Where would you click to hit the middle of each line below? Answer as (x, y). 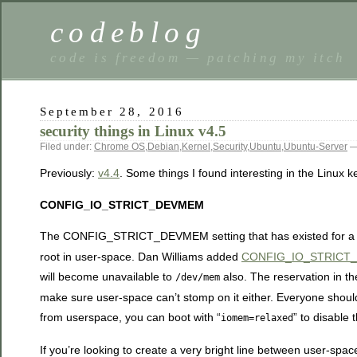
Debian (163, 147)
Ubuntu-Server (316, 147)
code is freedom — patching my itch (198, 57)
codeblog (128, 32)
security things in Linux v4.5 (133, 131)
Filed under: (67, 147)
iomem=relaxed (257, 318)
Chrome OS (120, 147)
